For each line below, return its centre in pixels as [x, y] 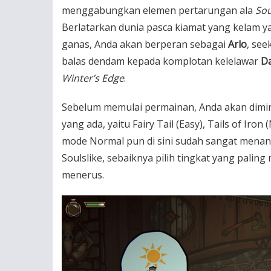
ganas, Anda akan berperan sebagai [145, 44]
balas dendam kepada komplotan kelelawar [161, 61]
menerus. [83, 175]
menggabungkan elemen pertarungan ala [158, 10]
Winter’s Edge [93, 78]
